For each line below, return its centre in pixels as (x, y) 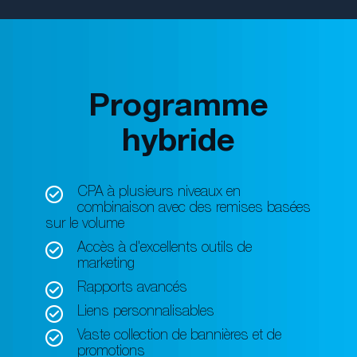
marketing (106, 265)
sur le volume (84, 225)
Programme (178, 108)
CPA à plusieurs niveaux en (159, 193)
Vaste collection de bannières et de (179, 336)
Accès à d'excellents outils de (164, 249)
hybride (178, 143)
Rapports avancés (132, 288)
